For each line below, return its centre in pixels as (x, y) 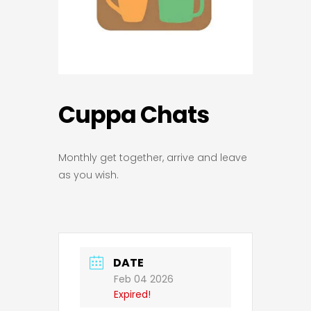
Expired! (132, 295)
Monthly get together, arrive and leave (153, 157)
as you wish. (89, 175)
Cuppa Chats (134, 115)
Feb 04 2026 (144, 279)
